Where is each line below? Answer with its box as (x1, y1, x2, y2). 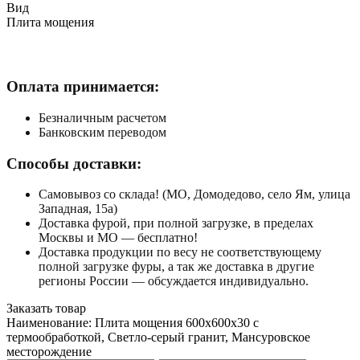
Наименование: (6, 316, 95, 330)
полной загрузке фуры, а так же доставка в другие (39, 260, 314, 274)
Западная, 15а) (39, 202, 117, 216)
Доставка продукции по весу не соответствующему (39, 245, 321, 260)
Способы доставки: (6, 154, 141, 172)
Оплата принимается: (6, 78, 159, 96)
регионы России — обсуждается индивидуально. (39, 274, 309, 288)
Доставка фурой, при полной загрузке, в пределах (39, 216, 313, 231)
